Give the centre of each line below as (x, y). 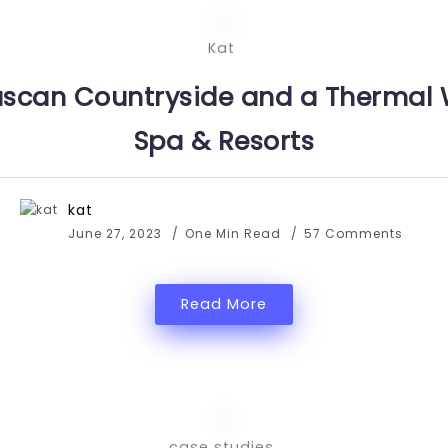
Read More (224, 304)
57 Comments (353, 233)
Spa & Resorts (224, 141)
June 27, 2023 (115, 233)
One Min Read (235, 233)
